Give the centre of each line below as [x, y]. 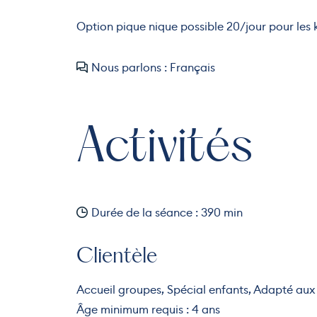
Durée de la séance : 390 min [167, 212]
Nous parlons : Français [153, 67]
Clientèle [116, 257]
